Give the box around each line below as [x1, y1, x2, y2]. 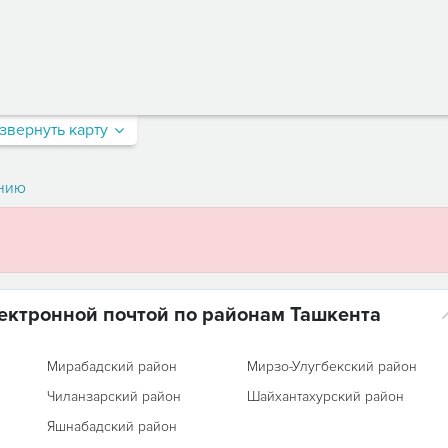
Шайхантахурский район [247, 388, 405, 405]
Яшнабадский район [46, 418, 177, 435]
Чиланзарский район [46, 388, 181, 405]
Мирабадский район [46, 358, 177, 375]
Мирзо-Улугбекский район [247, 358, 418, 375]
